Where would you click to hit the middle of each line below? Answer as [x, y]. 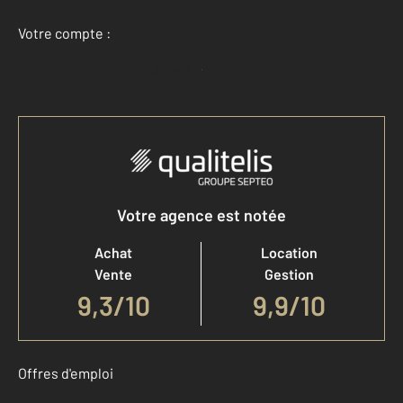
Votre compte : [64, 33]
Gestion [289, 274]
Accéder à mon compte [206, 69]
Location [289, 253]
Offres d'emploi [66, 373]
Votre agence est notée [201, 215]
